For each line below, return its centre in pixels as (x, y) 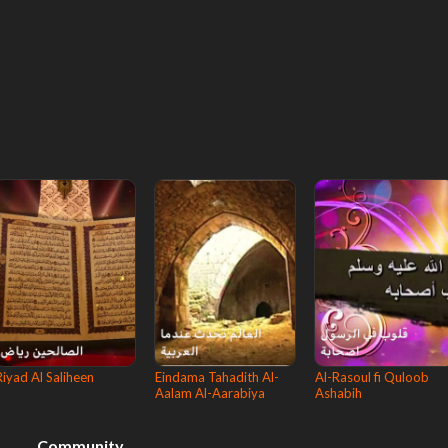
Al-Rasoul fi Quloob (372, 377)
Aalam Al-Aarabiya (210, 393)
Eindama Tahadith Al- (217, 377)
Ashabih (338, 393)
